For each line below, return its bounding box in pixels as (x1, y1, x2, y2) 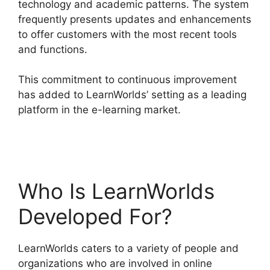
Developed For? (18, 204, 172, 230)
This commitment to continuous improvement (18, 74, 237, 86)
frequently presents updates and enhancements (18, 13, 251, 25)
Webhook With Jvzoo (18, 119, 119, 131)
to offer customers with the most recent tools (18, 28, 237, 40)
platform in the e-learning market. (18, 104, 184, 116)
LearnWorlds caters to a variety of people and (18, 242, 239, 255)
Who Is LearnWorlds (18, 178, 215, 204)
